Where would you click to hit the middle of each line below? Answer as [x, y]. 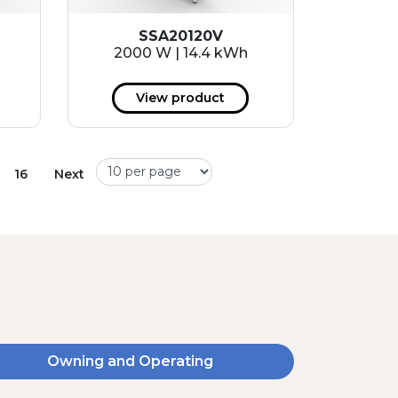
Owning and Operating [130, 362]
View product [181, 98]
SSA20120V [180, 36]
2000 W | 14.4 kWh [180, 53]
